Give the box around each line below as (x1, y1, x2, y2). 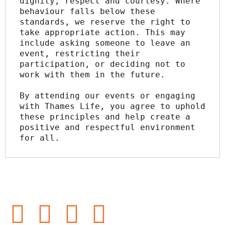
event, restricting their (20, 49, 140, 59)
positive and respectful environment (20, 123, 195, 133)
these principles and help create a (20, 112, 190, 122)
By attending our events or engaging (20, 91, 195, 101)
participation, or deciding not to (20, 59, 185, 69)
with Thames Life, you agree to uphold (20, 101, 205, 111)
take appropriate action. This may (20, 28, 185, 38)
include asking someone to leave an (20, 38, 190, 48)
